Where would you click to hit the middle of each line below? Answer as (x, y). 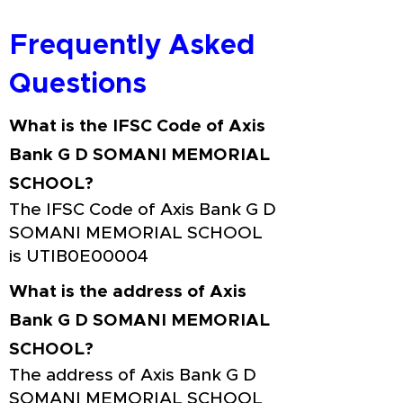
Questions (78, 84)
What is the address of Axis (128, 292)
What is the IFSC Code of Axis (137, 126)
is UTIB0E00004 (79, 257)
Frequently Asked (132, 45)
